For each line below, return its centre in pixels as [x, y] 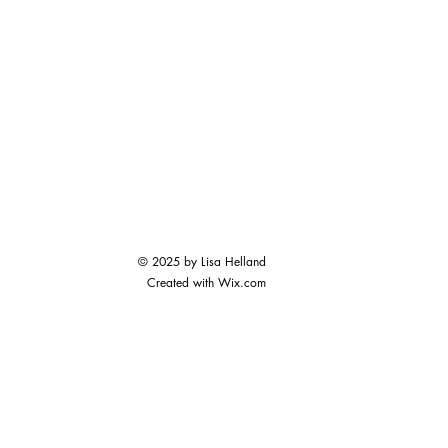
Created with [182, 282]
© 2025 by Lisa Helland [202, 261]
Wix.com [242, 282]
